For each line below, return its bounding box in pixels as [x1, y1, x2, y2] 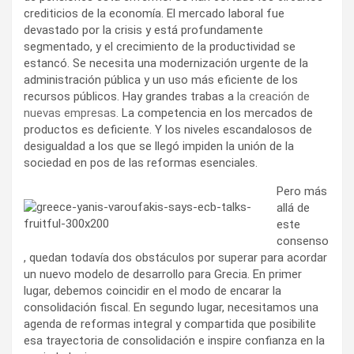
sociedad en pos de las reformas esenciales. [24, 155, 258, 170]
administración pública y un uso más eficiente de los [24, 72, 298, 87]
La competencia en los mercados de [119, 105, 313, 120]
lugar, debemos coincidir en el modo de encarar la [24, 283, 281, 298]
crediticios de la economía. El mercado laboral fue [24, 6, 284, 21]
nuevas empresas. [24, 105, 119, 120]
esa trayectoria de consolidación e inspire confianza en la [24, 333, 325, 348]
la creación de [237, 88, 310, 104]
